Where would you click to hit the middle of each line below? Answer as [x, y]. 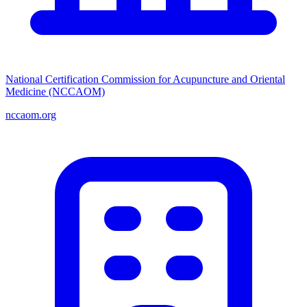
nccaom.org [31, 114]
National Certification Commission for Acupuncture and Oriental [145, 79]
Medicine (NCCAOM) [55, 91]
